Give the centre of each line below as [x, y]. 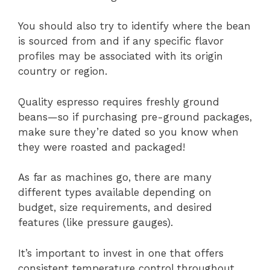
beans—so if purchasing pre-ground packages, [135, 117]
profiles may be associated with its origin [121, 56]
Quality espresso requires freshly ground [119, 102]
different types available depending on [115, 193]
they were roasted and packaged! [102, 147]
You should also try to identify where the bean [134, 26]
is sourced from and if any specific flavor [121, 41]
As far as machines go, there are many [115, 177]
